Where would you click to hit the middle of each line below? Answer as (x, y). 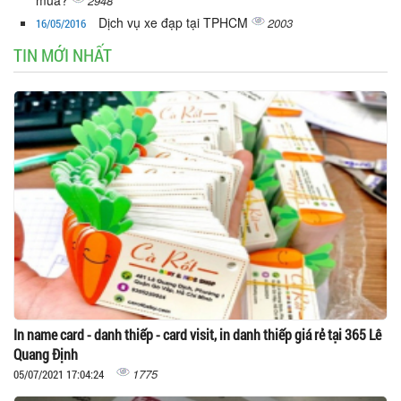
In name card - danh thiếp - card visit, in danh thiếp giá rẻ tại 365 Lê (197, 335)
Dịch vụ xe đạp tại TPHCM (175, 23)
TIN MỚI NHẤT (63, 55)
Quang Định (46, 354)
